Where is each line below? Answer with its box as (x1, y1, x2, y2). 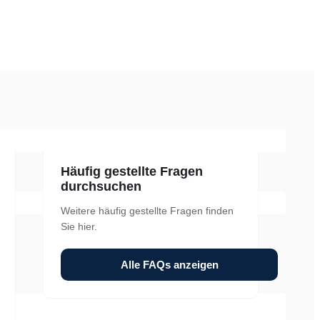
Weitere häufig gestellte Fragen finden (61, 205, 234, 216)
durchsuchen (61, 179, 141, 194)
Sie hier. (61, 221, 97, 232)
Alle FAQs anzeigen (120, 259, 219, 271)
